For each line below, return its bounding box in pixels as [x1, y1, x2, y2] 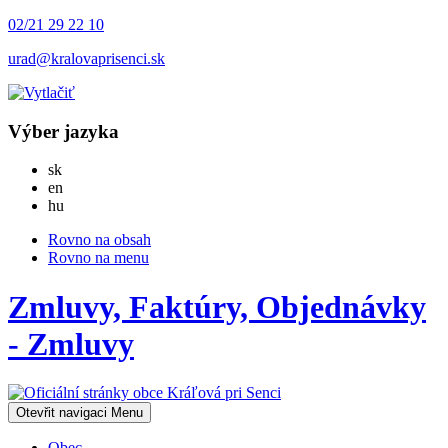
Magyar [63, 196, 112, 214]
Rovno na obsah [48, 231, 151, 249]
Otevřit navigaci [16, 405, 107, 421]
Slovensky [61, 160, 127, 178]
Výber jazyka [8, 120, 119, 142]
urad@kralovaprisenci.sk [8, 50, 165, 67]
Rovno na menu [48, 249, 149, 267]
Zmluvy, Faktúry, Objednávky [8, 288, 426, 325]
